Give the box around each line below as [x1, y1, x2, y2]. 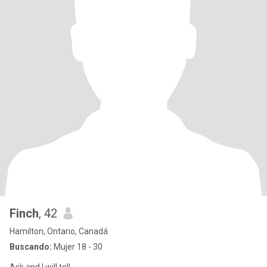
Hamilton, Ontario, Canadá [10, 226, 108, 236]
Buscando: [10, 242, 52, 252]
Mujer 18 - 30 [52, 242, 103, 252]
